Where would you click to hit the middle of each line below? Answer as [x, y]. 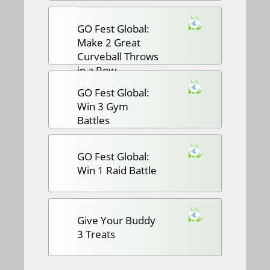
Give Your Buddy [116, 220]
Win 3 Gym [103, 106]
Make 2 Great [109, 42]
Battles [93, 120]
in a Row [97, 70]
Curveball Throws [118, 56]
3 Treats [96, 234]
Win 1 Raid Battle [117, 170]
